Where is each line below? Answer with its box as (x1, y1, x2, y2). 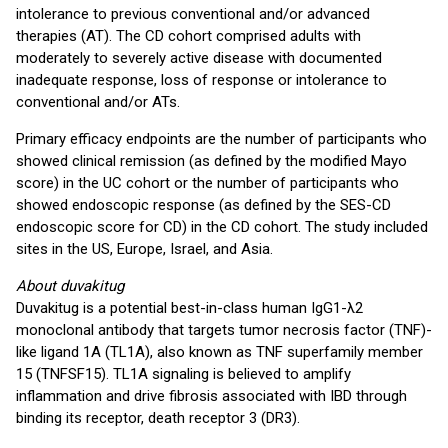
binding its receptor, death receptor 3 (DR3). (16, 409, 300, 427)
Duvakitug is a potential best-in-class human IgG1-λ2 (16, 299, 363, 317)
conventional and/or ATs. (16, 93, 180, 111)
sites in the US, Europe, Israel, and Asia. (16, 240, 273, 258)
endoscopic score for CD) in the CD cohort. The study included (16, 218, 428, 236)
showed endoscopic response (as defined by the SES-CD (16, 196, 391, 214)
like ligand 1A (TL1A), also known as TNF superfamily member (16, 343, 423, 361)
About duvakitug (16, 277, 124, 295)
